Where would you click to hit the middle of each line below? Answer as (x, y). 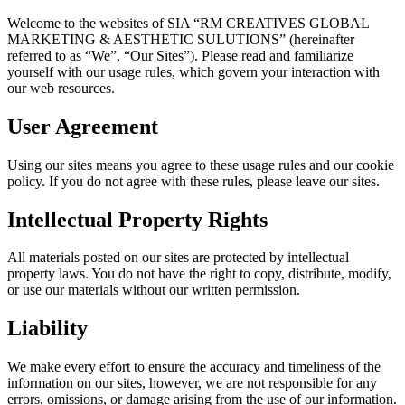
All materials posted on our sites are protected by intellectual (178, 258)
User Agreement (83, 126)
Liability (47, 329)
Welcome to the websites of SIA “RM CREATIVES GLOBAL (188, 23)
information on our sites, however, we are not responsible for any (192, 383)
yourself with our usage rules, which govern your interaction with (193, 71)
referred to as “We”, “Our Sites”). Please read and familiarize (180, 55)
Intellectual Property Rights (137, 219)
